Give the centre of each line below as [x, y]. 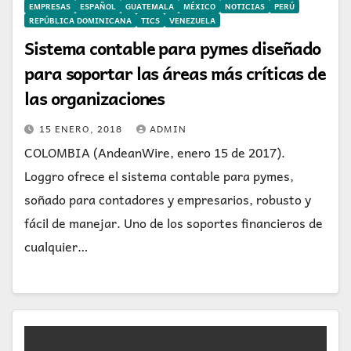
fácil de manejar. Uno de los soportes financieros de [174, 222]
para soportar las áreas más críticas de [175, 72]
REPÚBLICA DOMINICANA [80, 20]
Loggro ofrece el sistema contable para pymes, [159, 175]
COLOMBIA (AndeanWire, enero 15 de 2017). [155, 152]
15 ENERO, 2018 [82, 128]
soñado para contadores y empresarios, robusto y [168, 199]
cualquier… [56, 246]
